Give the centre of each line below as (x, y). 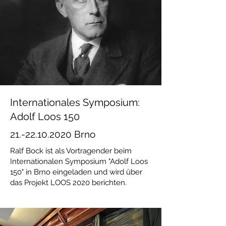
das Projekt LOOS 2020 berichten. (68, 183)
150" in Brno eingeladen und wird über (76, 172)
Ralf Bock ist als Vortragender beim (71, 151)
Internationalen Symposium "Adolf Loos (79, 161)
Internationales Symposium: (75, 102)
